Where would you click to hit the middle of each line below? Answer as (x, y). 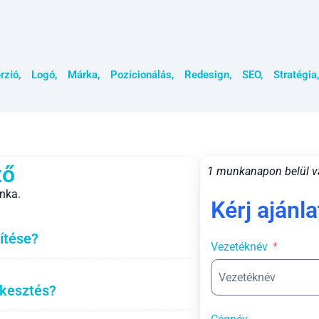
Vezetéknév (239, 247)
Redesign (207, 75)
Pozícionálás (141, 75)
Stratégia (295, 75)
